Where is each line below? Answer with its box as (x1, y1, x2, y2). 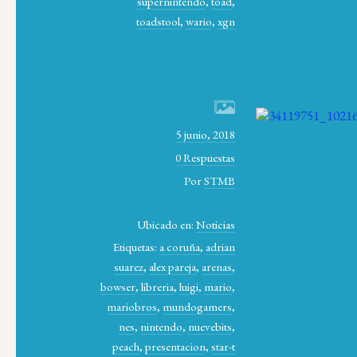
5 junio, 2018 (176, 127, 236, 143)
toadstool (136, 13, 181, 29)
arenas (202, 259, 233, 275)
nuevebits (188, 319, 233, 335)
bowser (100, 279, 136, 295)
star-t (211, 339, 236, 355)
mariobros (107, 299, 158, 315)
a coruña (159, 239, 201, 255)
